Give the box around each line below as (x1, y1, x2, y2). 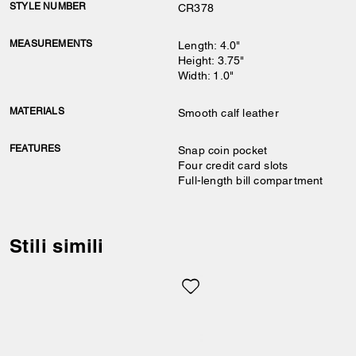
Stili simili (10, 234, 104, 257)
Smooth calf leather (178, 106, 279, 119)
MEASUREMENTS (10, 38, 93, 49)
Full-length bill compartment (178, 174, 323, 187)
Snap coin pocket (178, 144, 268, 157)
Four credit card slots (178, 159, 288, 172)
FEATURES (10, 143, 61, 154)
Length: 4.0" (178, 39, 241, 52)
